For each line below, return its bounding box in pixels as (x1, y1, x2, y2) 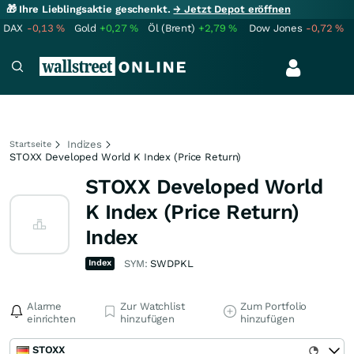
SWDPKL (150, 258, 194, 269)
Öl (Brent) (148, 22, 195, 34)
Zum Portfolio (239, 300, 307, 312)
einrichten (27, 313, 76, 325)
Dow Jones (249, 22, 303, 34)
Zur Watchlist (120, 300, 185, 312)
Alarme (27, 300, 62, 312)
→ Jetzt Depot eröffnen (173, 3, 291, 15)
